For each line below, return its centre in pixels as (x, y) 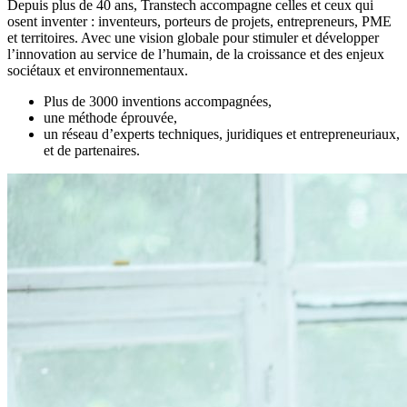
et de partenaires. (92, 150)
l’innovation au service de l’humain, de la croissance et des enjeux (196, 54)
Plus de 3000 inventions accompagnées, (158, 101)
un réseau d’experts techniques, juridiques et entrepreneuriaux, (222, 134)
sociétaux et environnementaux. (98, 70)
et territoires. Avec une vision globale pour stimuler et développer (193, 37)
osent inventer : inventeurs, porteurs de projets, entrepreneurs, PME (199, 21)
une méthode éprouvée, (110, 117)
